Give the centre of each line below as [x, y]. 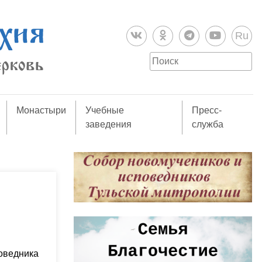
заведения [109, 124]
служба [207, 124]
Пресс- [206, 110]
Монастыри [42, 110]
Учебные [105, 110]
